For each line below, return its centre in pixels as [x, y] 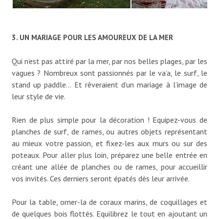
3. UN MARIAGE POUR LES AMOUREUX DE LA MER [92, 37]
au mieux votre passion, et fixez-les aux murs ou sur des [109, 143]
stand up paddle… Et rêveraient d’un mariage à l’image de [109, 84]
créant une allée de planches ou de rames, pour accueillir [109, 166]
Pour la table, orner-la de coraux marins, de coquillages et [109, 202]
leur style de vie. [39, 96]
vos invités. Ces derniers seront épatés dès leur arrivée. [101, 178]
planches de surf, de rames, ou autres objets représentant [109, 131]
